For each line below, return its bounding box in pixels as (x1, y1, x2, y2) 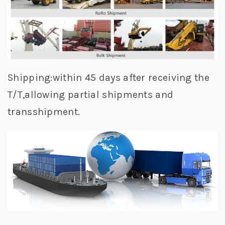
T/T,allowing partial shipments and (8, 88, 174, 100)
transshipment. (8, 105, 80, 118)
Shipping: (8, 71, 53, 83)
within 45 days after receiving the (52, 71, 209, 83)
